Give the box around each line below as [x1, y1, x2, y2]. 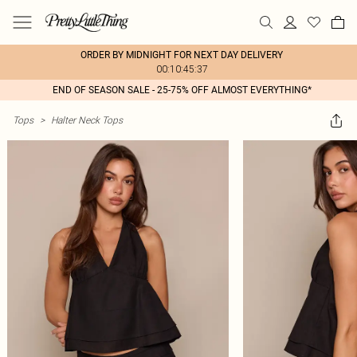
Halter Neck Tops [51, 114, 123, 126]
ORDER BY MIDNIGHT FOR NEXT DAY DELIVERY [80, 49, 283, 61]
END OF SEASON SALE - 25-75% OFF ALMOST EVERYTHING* [52, 84, 312, 96]
